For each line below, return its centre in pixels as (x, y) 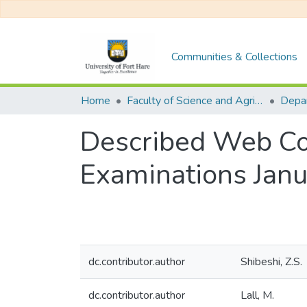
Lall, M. (257, 295)
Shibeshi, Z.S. (271, 262)
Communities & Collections (235, 57)
